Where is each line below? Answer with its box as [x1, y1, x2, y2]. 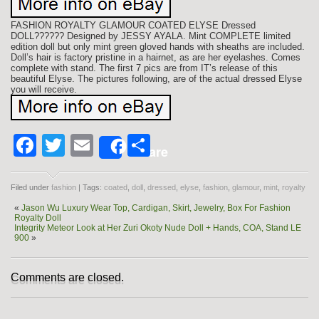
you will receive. [11, 84, 77, 95]
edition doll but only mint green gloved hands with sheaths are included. [11, 41, 305, 52]
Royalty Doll [14, 213, 61, 223]
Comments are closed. [11, 271, 124, 283]
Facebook [36, 132, 137, 158]
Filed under [11, 183, 51, 192]
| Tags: [76, 183, 104, 192]
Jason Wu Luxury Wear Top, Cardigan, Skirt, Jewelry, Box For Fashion [21, 203, 291, 213]
